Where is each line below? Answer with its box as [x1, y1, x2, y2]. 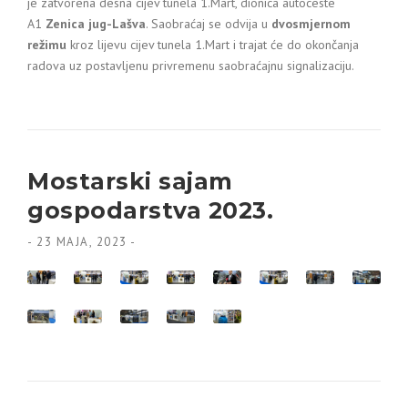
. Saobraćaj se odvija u [146, 15, 271, 32]
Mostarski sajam [27, 168, 233, 195]
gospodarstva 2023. [27, 197, 273, 224]
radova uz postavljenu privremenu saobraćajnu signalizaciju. [27, 57, 354, 74]
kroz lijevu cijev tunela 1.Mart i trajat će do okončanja [66, 36, 359, 53]
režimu [27, 36, 66, 53]
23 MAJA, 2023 [36, 234, 127, 250]
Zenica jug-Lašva [46, 15, 146, 32]
